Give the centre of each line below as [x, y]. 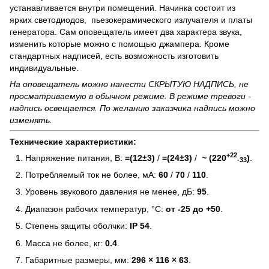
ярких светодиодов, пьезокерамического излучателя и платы [131, 20]
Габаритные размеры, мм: [78, 260]
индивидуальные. [44, 68]
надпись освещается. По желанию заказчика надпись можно [132, 108]
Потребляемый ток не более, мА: [92, 174]
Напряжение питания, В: [75, 158]
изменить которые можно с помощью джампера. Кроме [119, 44]
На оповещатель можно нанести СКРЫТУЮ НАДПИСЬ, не [129, 84]
